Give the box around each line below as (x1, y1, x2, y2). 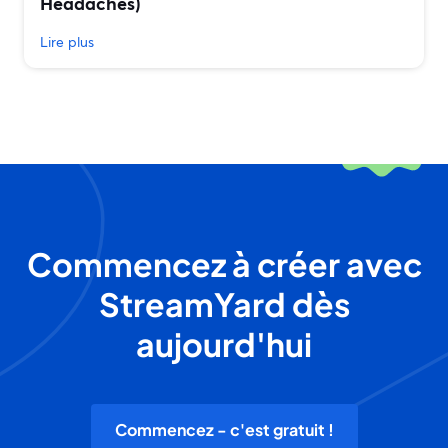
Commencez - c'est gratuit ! (114, 419, 334, 441)
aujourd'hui (136, 324, 312, 365)
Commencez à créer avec (26, 244, 422, 285)
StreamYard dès (98, 284, 350, 325)
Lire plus (40, 32, 94, 52)
